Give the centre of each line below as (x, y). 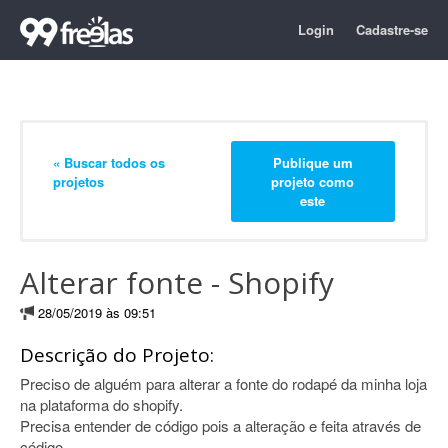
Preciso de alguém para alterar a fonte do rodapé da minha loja (223, 383)
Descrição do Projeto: (117, 355)
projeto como (313, 181)
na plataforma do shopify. (101, 404)
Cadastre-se (392, 29)
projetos (78, 181)
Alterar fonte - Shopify (177, 282)
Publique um (312, 162)
